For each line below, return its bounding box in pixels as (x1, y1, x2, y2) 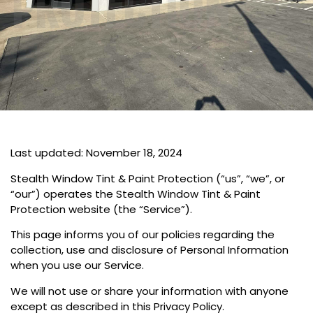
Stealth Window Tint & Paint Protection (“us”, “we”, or (10, 170, 285, 186)
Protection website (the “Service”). (10, 201, 192, 217)
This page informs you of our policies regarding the (10, 227, 275, 242)
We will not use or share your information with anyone (10, 283, 289, 298)
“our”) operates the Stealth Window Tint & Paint (10, 186, 261, 201)
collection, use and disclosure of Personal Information (10, 242, 289, 258)
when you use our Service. (10, 258, 144, 273)
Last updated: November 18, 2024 (10, 145, 182, 161)
